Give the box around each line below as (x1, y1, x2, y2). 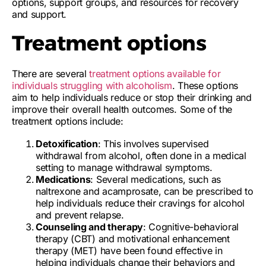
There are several (12, 68, 87, 80)
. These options (172, 80, 239, 91)
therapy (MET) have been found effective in (36, 245, 223, 256)
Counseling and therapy (36, 221, 143, 233)
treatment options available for (89, 68, 221, 80)
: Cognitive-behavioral (142, 221, 239, 233)
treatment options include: (12, 115, 123, 127)
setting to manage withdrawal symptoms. (36, 161, 213, 173)
